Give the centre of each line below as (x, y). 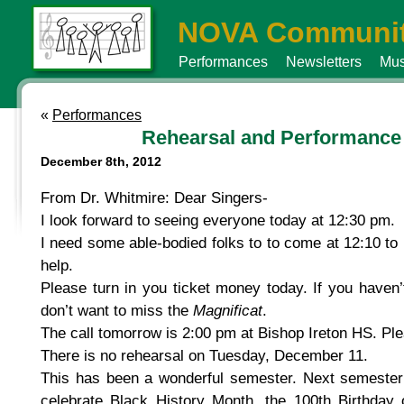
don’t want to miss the (117, 310)
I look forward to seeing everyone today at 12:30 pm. (218, 220)
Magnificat (228, 310)
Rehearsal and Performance (271, 138)
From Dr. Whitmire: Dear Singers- (154, 197)
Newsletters (324, 62)
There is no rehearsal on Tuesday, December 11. (204, 355)
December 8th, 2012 (101, 161)
